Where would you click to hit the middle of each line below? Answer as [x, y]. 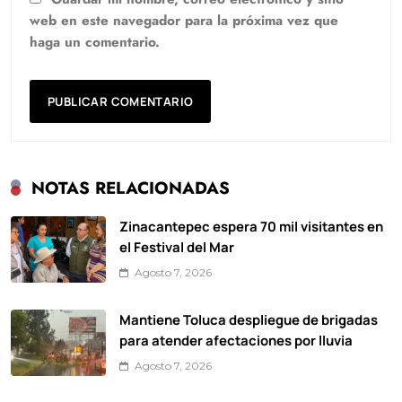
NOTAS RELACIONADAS [131, 188]
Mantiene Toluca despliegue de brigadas [249, 320]
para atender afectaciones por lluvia [236, 341]
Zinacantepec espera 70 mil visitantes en [251, 227]
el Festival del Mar [177, 247]
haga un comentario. [95, 43]
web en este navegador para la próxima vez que [184, 21]
